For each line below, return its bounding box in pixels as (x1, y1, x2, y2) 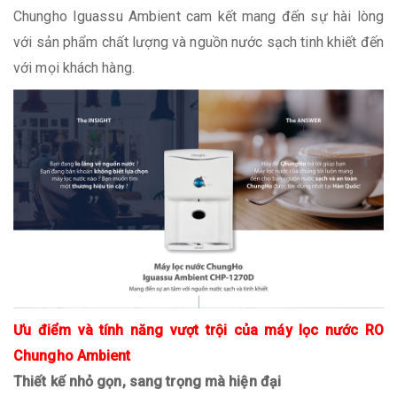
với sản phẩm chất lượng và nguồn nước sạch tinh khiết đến (13, 33, 384, 51)
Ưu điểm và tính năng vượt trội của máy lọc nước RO (13, 321, 384, 339)
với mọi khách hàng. (13, 58, 135, 76)
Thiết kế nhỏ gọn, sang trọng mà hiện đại (13, 372, 285, 390)
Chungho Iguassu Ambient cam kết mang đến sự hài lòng (13, 7, 384, 25)
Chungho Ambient (13, 346, 131, 364)
